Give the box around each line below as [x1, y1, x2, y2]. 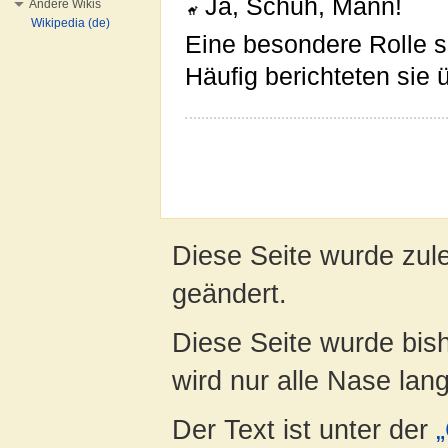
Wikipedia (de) [31, 16, 110, 30]
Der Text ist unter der [172, 414, 436, 446]
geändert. [172, 277, 287, 309]
